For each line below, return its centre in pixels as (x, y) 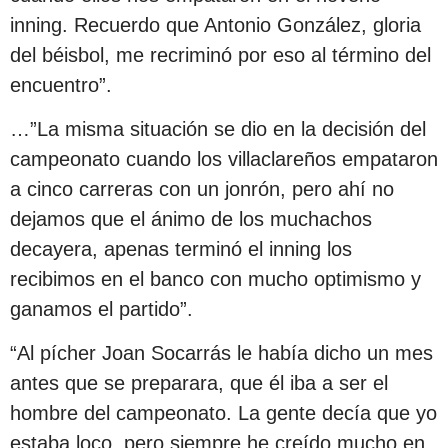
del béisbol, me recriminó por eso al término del (220, 54)
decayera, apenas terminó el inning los (181, 249)
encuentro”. (61, 84)
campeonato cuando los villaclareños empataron (224, 159)
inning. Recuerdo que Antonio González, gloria (215, 24)
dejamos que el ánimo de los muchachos (191, 219)
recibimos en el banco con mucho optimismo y (215, 279)
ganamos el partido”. (101, 309)
